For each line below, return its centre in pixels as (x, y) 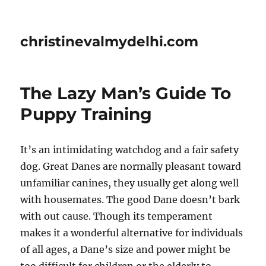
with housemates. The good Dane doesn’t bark (130, 199)
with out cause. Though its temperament (117, 216)
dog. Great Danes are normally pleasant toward (131, 166)
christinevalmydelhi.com (110, 42)
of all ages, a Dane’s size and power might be (126, 249)
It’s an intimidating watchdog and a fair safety (130, 150)
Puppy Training (86, 114)
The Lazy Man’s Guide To (126, 93)
